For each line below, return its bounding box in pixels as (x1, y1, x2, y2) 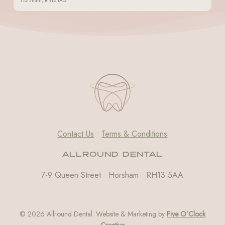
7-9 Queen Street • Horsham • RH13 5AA (41, 169, 184, 181)
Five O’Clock (166, 209, 205, 219)
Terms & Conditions (101, 128, 168, 140)
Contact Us (57, 128, 94, 140)
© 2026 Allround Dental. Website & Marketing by (19, 209, 167, 219)
